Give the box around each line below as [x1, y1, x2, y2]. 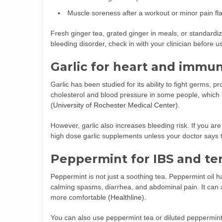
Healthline [111, 193, 142, 201]
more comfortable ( [51, 193, 111, 201]
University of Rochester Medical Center [53, 101, 175, 109]
